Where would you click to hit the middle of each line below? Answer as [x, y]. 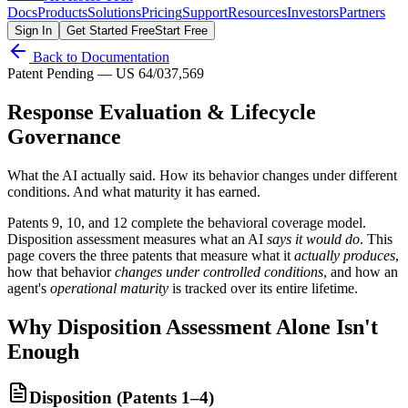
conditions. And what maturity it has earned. [134, 191]
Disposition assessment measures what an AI [135, 239]
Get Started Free [111, 30]
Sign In [33, 30]
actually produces [345, 255]
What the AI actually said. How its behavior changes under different [202, 175]
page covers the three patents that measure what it [151, 255]
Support [205, 12]
